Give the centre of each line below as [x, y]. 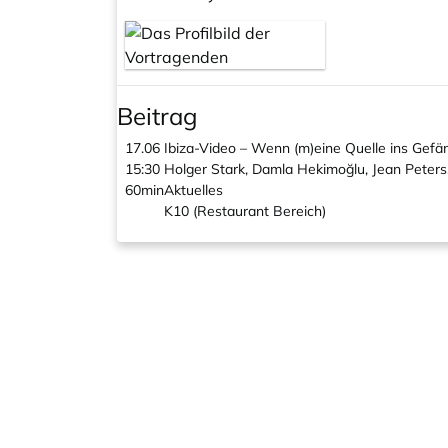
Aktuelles [193, 190]
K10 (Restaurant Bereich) [245, 211]
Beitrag [157, 116]
